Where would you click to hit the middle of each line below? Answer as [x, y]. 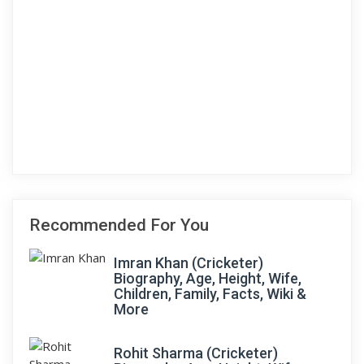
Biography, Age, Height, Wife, [208, 278]
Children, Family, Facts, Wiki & [210, 294]
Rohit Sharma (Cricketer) [196, 353]
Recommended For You [119, 225]
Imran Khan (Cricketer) [188, 263]
